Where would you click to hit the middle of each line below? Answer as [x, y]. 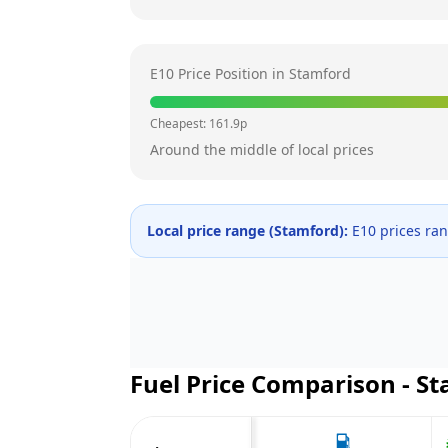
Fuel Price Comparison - [273, 383]
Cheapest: [179, 123]
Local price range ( [210, 230]
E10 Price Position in [219, 73]
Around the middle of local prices [262, 149]
